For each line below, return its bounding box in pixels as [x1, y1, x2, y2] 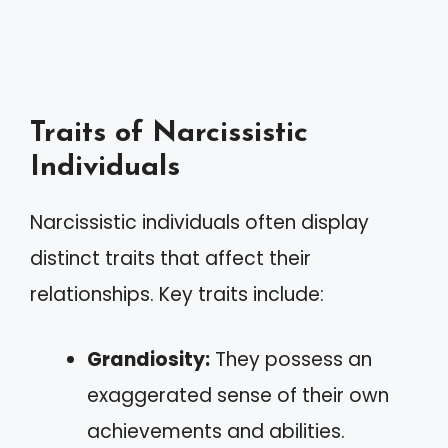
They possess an [210, 345, 372, 373]
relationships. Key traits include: [30, 281, 324, 308]
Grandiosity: [87, 345, 210, 373]
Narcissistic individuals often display [30, 209, 369, 236]
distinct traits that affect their [30, 245, 311, 272]
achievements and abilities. [87, 417, 345, 445]
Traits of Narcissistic [30, 119, 308, 148]
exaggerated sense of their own [87, 381, 389, 409]
